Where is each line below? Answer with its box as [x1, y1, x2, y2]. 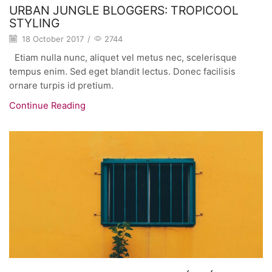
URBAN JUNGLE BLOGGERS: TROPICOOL [9, 3, 239, 18]
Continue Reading [9, 100, 86, 111]
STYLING [9, 16, 59, 31]
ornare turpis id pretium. [9, 80, 114, 91]
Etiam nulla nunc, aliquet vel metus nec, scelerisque [9, 52, 237, 63]
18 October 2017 [19, 34, 84, 44]
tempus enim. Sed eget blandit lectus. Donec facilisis [9, 66, 236, 77]
